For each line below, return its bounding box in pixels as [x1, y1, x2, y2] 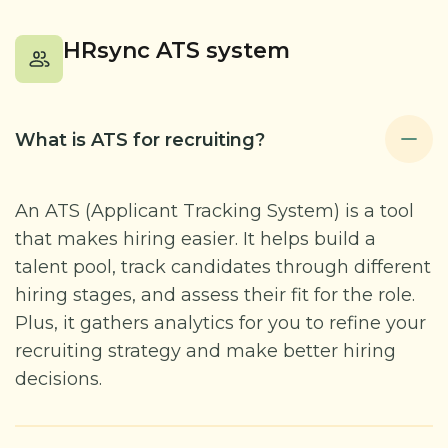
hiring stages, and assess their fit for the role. [15, 284, 415, 306]
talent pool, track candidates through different [15, 256, 431, 278]
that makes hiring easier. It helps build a [15, 228, 376, 250]
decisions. [15, 368, 102, 390]
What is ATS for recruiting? [15, 129, 265, 151]
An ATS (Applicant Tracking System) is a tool [15, 200, 414, 222]
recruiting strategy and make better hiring [15, 340, 396, 362]
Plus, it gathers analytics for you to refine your [15, 312, 426, 334]
